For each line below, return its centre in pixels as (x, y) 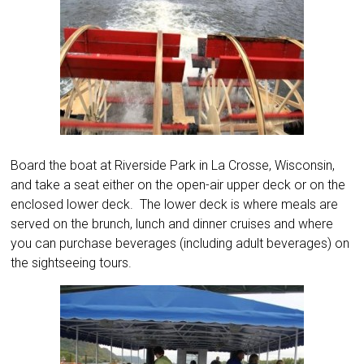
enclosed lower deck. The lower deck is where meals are (175, 205)
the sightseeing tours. (71, 263)
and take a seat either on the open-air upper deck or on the (178, 185)
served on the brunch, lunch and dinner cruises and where (172, 224)
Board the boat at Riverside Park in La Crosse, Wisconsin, (173, 166)
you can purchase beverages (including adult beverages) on (180, 244)
